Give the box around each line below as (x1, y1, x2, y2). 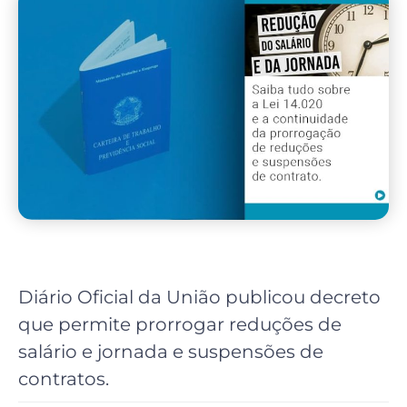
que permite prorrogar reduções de (18, 313, 342, 335)
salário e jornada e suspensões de (18, 341, 323, 362)
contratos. (18, 368, 109, 390)
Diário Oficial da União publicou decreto (18, 286, 381, 308)
